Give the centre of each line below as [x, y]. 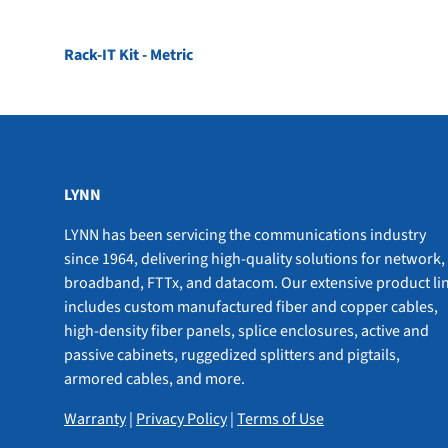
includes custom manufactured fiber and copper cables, [251, 306]
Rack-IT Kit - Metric [128, 54]
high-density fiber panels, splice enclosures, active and [246, 330]
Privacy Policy [181, 418]
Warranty [95, 418]
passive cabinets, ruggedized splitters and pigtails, [232, 354]
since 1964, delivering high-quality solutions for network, [254, 258]
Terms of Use [280, 418]
